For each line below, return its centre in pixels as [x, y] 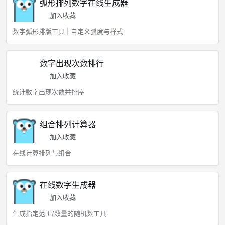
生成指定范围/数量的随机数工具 [60, 213]
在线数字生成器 [68, 185]
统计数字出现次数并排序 [48, 92]
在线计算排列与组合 [42, 153]
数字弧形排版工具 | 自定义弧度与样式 [68, 31]
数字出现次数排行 [72, 63]
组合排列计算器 [68, 124]
